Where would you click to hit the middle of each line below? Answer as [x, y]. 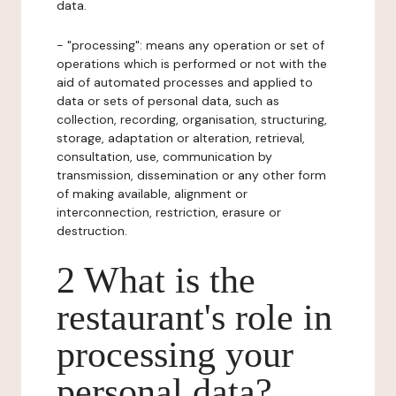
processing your [175, 354]
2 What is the [156, 280]
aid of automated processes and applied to [185, 82]
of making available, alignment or [152, 194]
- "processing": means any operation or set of [190, 45]
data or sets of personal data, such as [168, 101]
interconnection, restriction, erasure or [169, 212]
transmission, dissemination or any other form [191, 175]
